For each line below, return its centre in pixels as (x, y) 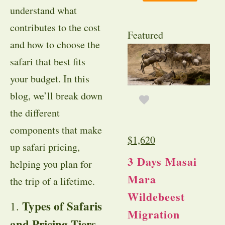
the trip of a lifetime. (52, 181)
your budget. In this (50, 79)
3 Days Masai (162, 162)
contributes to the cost (55, 27)
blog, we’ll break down (56, 96)
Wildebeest (156, 197)
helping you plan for (51, 164)
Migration (154, 214)
